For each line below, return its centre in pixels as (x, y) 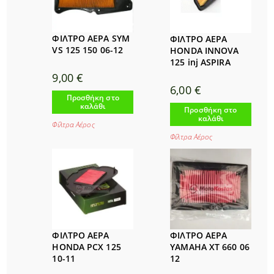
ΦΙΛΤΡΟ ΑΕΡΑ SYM (91, 39)
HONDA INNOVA (205, 51)
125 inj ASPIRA (200, 62)
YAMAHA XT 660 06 (210, 247)
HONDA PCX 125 (87, 247)
